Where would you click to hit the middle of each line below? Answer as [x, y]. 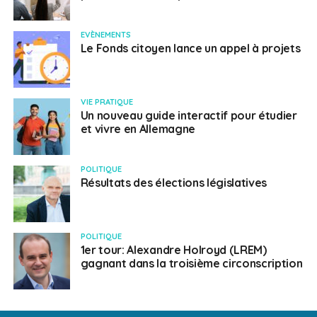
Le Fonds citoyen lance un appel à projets [190, 48]
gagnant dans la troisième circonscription [191, 263]
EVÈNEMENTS [105, 35]
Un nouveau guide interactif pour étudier [189, 115]
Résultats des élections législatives [174, 183]
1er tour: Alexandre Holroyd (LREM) [173, 250]
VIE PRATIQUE [106, 102]
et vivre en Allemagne [138, 129]
